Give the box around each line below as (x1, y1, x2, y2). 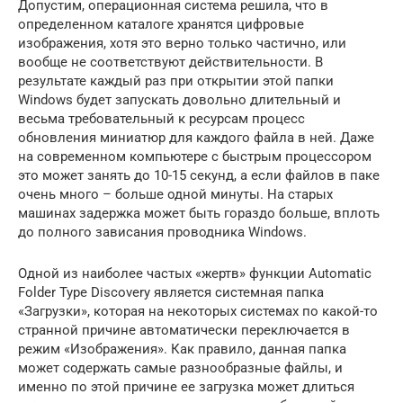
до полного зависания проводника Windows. (18, 223, 307, 240)
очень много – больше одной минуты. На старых (18, 185, 333, 202)
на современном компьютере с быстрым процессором (18, 148, 372, 165)
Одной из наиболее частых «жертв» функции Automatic (18, 264, 372, 282)
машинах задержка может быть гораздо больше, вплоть (18, 204, 380, 221)
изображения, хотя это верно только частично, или (18, 34, 346, 51)
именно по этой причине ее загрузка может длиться (18, 378, 354, 395)
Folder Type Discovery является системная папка (18, 283, 324, 300)
